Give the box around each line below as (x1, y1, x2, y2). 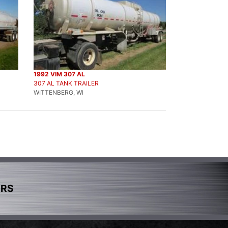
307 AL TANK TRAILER (34, 79, 99, 87)
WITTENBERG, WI (34, 89, 83, 96)
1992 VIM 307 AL (34, 70, 85, 78)
